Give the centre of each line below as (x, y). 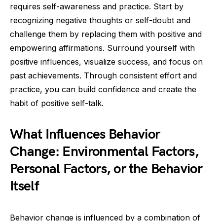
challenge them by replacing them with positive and (106, 34)
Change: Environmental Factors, (104, 152)
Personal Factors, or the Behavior (106, 169)
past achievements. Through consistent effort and (103, 75)
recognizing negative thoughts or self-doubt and (100, 20)
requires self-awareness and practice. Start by (97, 6)
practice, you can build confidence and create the (103, 89)
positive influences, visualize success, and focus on (106, 62)
